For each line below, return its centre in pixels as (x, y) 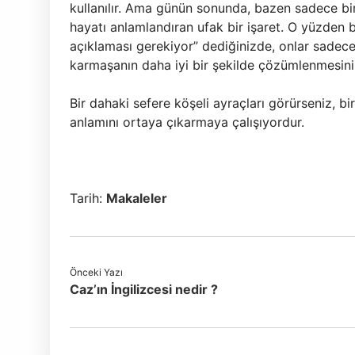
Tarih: (88, 198)
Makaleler (137, 198)
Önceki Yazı (96, 272)
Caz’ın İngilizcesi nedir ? (144, 289)
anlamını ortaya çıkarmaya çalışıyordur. (187, 122)
